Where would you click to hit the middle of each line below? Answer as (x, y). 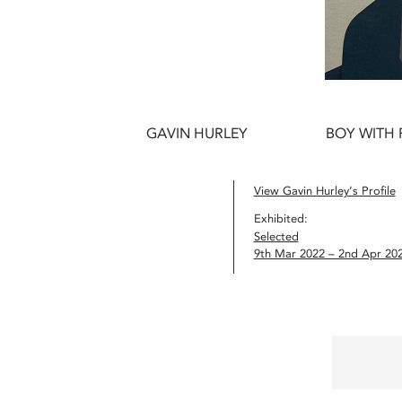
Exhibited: (280, 218)
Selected (276, 237)
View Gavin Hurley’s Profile (324, 190)
